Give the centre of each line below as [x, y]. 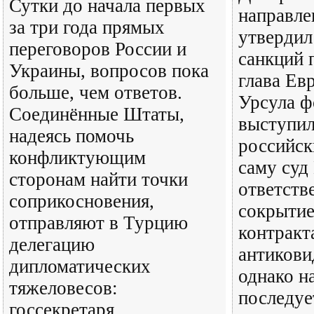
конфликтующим [77, 158]
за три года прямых [87, 27]
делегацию [52, 245]
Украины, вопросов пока [109, 71]
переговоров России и [98, 49]
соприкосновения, [82, 201]
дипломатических [80, 266]
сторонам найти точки [98, 179]
